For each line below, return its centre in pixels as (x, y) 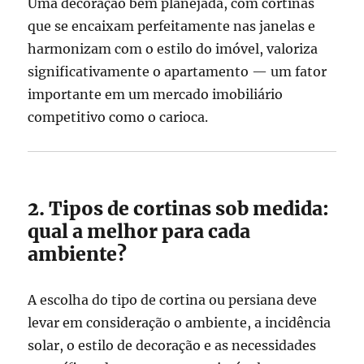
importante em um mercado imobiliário (156, 95)
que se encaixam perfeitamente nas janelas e (172, 26)
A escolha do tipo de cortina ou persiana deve (173, 300)
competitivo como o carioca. (118, 117)
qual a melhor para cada (139, 232)
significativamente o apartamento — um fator (178, 72)
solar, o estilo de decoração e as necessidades (172, 346)
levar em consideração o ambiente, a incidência (180, 323)
